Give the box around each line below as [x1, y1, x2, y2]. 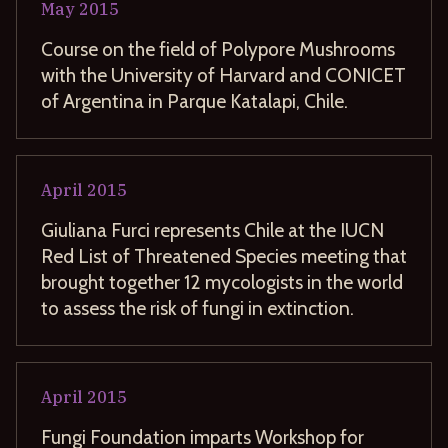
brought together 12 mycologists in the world [41, 269, 403, 294]
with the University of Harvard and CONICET [41, 62, 406, 87]
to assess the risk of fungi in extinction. [41, 295, 354, 320]
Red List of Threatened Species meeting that [41, 243, 407, 268]
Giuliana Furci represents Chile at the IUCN [41, 217, 384, 242]
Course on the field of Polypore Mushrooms [41, 36, 395, 61]
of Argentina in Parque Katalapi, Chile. [41, 88, 348, 113]
